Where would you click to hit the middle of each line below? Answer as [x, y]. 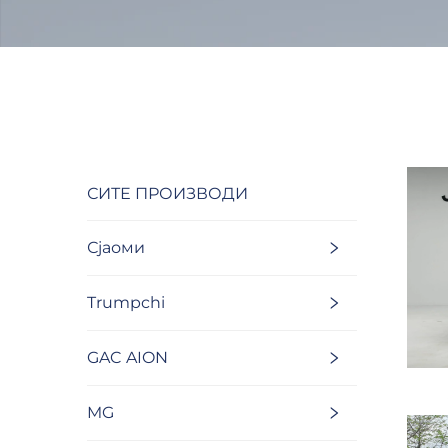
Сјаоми [116, 248]
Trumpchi [126, 303]
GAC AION [127, 358]
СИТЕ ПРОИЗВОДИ [167, 194]
